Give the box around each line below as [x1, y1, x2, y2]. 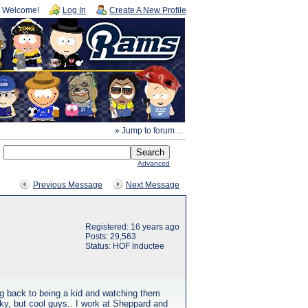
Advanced [137, 159, 170, 167]
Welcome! [2, 5, 39, 15]
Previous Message [33, 180, 102, 190]
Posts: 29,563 [85, 232, 136, 241]
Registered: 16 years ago [85, 222, 179, 232]
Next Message [126, 180, 179, 190]
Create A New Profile [109, 5, 186, 15]
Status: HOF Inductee [85, 241, 164, 251]
